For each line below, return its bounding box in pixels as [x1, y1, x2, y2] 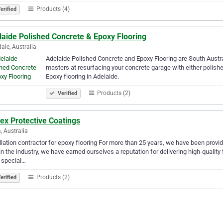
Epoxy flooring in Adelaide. [46, 72, 119, 80]
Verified [56, 90, 77, 97]
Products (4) [35, 5, 70, 12]
